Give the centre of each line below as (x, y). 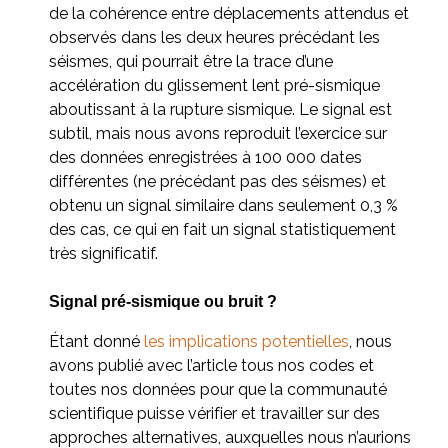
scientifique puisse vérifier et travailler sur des (214, 413)
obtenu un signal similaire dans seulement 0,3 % (223, 205)
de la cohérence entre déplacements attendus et (229, 13)
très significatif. (103, 253)
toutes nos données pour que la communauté (218, 389)
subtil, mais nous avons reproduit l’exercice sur (218, 133)
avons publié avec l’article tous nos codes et (211, 365)
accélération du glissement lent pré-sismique (214, 85)
